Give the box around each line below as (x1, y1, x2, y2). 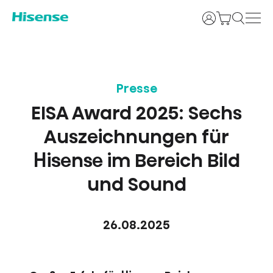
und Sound (87, 172, 186, 198)
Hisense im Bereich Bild (33, 148, 240, 174)
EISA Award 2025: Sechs (31, 101, 242, 127)
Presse (116, 80, 157, 97)
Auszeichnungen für (44, 124, 229, 151)
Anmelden (201, 10, 250, 24)
